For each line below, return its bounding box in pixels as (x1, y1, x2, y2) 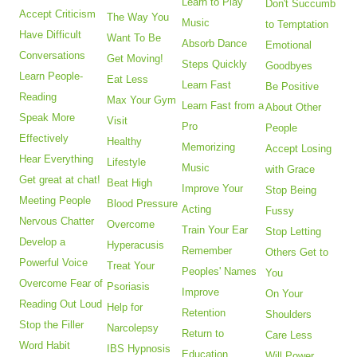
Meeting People (19, 194, 92, 207)
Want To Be (107, 32, 162, 45)
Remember (182, 245, 233, 257)
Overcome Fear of (19, 277, 104, 290)
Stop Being (265, 184, 317, 197)
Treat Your (107, 260, 155, 273)
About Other (265, 101, 322, 114)
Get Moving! (107, 53, 164, 65)
